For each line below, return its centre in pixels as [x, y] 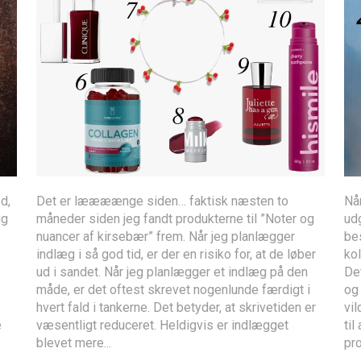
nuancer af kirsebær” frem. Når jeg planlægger [166, 236]
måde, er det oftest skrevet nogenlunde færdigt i [174, 289]
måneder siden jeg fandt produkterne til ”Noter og [176, 218]
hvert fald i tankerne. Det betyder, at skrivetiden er [176, 307]
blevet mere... [74, 342]
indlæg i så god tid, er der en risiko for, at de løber [176, 254]
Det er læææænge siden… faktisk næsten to [163, 201]
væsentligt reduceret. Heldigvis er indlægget [163, 325]
